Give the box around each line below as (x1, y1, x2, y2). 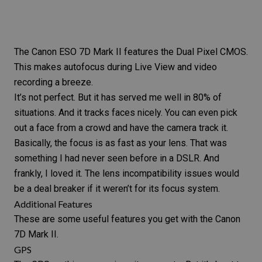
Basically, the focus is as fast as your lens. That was (14, 137, 227, 149)
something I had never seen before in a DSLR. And (14, 153, 219, 164)
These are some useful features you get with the (14, 213, 215, 225)
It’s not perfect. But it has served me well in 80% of (14, 92, 222, 104)
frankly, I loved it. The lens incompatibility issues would (14, 168, 239, 180)
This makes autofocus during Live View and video (14, 61, 217, 73)
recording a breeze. (14, 77, 93, 88)
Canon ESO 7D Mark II (32, 46, 122, 58)
